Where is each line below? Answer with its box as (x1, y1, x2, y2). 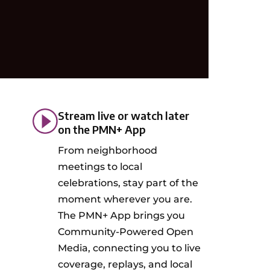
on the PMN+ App (58, 122, 146, 137)
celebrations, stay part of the (58, 177, 199, 189)
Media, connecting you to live (58, 242, 201, 254)
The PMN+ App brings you (58, 210, 186, 222)
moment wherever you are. (58, 193, 193, 206)
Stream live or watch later (58, 108, 190, 123)
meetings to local (58, 161, 143, 173)
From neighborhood (58, 145, 158, 157)
